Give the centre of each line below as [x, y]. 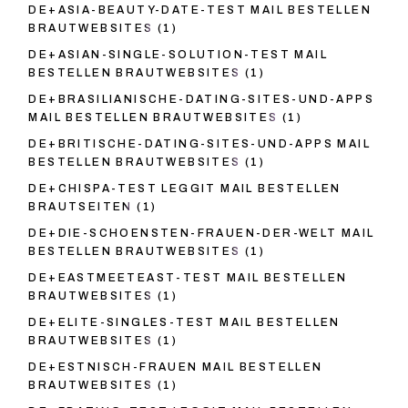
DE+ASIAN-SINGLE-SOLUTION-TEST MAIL [178, 55]
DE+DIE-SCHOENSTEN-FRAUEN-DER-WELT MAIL [202, 234]
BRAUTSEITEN [81, 207]
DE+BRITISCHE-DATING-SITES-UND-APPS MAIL [199, 144]
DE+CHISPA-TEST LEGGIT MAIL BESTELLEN [185, 189]
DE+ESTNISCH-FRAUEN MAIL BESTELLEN [176, 367]
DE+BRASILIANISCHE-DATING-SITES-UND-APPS [201, 100]
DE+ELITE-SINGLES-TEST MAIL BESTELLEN [184, 323]
